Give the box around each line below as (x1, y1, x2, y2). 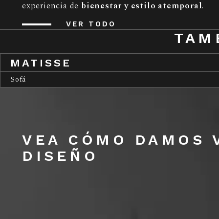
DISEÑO (22, 147, 98, 165)
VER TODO (66, 20, 116, 29)
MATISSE (10, 57, 71, 69)
